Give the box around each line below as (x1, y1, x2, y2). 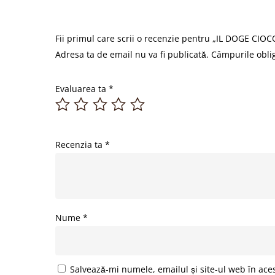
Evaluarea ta (55, 83, 109, 95)
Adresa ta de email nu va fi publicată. (55, 48, 209, 61)
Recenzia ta (55, 139, 105, 151)
